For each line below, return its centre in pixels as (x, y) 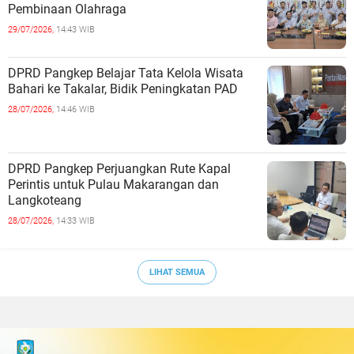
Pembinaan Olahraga (67, 9)
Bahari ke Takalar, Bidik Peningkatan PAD (123, 89)
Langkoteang (45, 200)
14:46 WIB (75, 109)
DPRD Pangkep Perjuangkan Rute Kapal (119, 169)
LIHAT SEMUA (177, 272)
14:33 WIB (75, 221)
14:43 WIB (75, 30)
